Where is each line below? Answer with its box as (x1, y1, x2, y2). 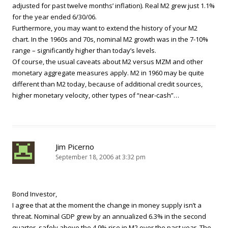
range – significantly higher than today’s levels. (12, 46, 156, 55)
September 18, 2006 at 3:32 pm (55, 153, 146, 161)
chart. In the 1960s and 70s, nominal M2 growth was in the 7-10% (12, 35, 208, 44)
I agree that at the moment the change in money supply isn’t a (12, 201, 202, 210)
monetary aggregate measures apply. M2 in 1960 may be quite (12, 68, 204, 77)
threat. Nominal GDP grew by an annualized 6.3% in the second (12, 212, 206, 221)
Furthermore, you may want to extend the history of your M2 (12, 23, 197, 33)
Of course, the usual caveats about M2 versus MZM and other (12, 57, 203, 66)
